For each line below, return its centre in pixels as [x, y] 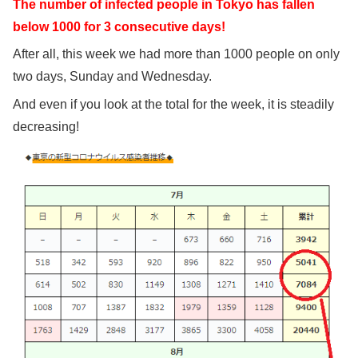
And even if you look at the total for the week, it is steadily [173, 104]
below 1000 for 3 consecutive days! [119, 26]
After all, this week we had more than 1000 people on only [176, 54]
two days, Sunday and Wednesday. [112, 77]
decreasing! [46, 126]
